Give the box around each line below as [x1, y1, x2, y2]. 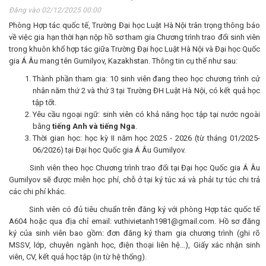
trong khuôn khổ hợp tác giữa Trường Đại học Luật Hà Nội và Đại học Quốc [9, 45, 260, 53]
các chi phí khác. [9, 187, 71, 196]
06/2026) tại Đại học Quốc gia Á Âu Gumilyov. [33, 145, 186, 154]
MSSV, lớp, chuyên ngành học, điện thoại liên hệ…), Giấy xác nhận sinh [9, 240, 260, 249]
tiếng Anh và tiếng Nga [52, 122, 135, 131]
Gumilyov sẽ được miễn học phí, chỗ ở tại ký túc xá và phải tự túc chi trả [9, 175, 260, 184]
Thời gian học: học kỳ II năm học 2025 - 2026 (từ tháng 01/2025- [33, 134, 260, 142]
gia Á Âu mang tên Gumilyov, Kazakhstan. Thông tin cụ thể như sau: [9, 56, 237, 65]
